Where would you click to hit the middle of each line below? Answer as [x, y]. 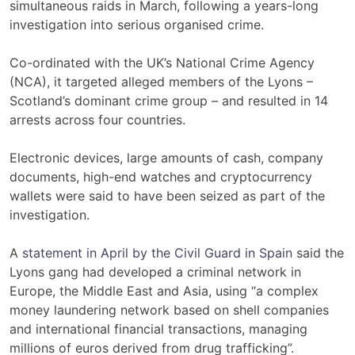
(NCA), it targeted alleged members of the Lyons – [161, 81]
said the [318, 252]
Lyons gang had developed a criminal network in [155, 271]
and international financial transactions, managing [158, 328]
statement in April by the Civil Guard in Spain [157, 252]
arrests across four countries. [97, 119]
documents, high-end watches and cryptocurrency [161, 176]
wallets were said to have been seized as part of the [167, 195]
